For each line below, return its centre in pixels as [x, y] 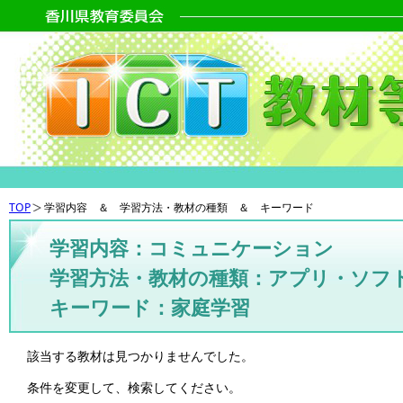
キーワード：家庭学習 [150, 307]
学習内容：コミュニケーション [192, 248]
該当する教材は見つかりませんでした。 [140, 355]
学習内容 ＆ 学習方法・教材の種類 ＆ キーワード [179, 208]
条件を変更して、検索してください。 [134, 388]
